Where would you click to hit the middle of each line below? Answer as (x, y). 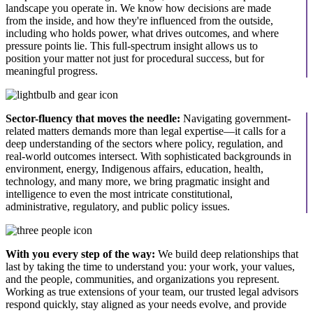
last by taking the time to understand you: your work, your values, (150, 266)
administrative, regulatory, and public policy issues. (118, 206)
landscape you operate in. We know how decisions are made (138, 8)
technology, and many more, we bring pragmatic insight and (138, 181)
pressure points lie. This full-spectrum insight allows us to (132, 45)
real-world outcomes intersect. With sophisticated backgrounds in (148, 156)
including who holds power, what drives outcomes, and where (142, 33)
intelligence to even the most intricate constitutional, (119, 194)
